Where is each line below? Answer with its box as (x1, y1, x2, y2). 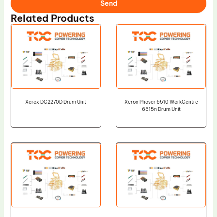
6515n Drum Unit (141, 106, 181, 113)
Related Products (10, 12, 94, 25)
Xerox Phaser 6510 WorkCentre (124, 99, 198, 106)
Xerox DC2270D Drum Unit (25, 99, 87, 106)
